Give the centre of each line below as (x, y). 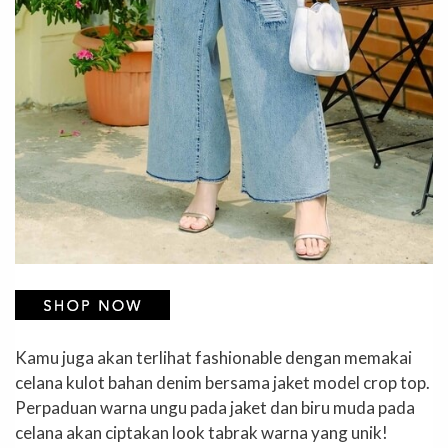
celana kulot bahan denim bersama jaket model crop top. (222, 383)
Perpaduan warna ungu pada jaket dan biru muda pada (215, 408)
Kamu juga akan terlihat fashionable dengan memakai (213, 358)
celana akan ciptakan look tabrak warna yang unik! (201, 433)
